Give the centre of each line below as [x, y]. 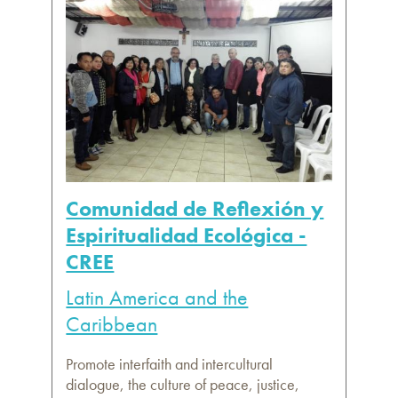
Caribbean [112, 324]
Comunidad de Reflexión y [195, 209]
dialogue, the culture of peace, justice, [183, 385]
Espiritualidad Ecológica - [187, 235]
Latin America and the [157, 298]
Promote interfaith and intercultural [170, 364]
